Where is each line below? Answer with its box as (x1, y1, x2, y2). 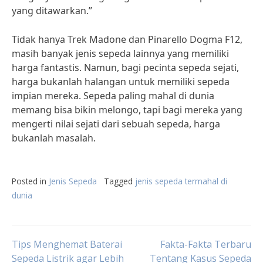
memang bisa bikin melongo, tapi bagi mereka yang (12, 103, 242, 116)
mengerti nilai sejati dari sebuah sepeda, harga (12, 117, 220, 130)
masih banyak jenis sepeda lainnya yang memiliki (12, 47, 229, 60)
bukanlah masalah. (12, 131, 96, 144)
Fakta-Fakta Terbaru (160, 238, 251, 251)
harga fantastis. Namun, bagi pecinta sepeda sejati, (12, 61, 239, 74)
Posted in (12, 176, 49, 187)
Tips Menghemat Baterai (12, 238, 122, 251)
